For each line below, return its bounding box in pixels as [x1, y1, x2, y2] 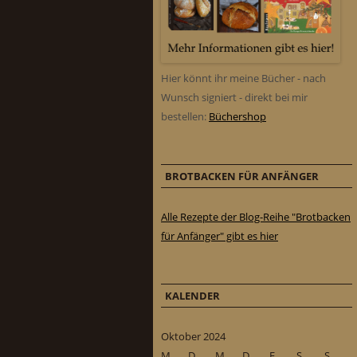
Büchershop [209, 109, 266, 124]
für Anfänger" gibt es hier [161, 229, 278, 244]
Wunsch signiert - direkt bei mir [161, 90, 308, 105]
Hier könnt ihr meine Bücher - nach [161, 71, 326, 86]
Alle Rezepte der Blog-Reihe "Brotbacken [161, 210, 351, 225]
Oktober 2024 [161, 329, 226, 344]
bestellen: [161, 109, 209, 124]
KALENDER [165, 288, 220, 304]
